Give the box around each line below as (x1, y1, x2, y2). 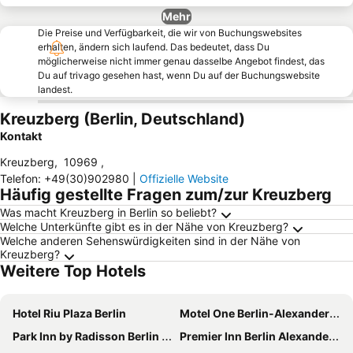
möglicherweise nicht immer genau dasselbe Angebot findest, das (38, 55, 325, 67)
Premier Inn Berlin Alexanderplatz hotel (180, 329, 329, 343)
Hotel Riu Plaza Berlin (13, 307, 126, 320)
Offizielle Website (139, 172, 229, 185)
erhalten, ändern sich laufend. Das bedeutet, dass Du (38, 41, 269, 53)
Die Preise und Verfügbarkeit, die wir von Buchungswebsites (38, 27, 302, 39)
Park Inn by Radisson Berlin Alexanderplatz (13, 329, 162, 343)
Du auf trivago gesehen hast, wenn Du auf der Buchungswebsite (38, 69, 320, 81)
